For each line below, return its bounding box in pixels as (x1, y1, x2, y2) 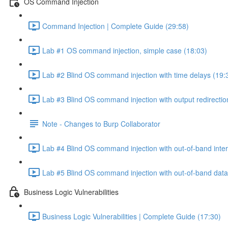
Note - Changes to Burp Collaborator (42, 118, 160, 129)
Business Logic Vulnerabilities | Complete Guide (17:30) (42, 211, 221, 221)
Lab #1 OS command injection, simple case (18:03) (42, 45, 207, 55)
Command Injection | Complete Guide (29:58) (42, 20, 189, 31)
